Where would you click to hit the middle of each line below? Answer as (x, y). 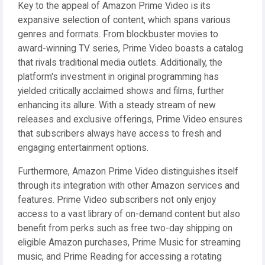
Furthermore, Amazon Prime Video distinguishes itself (128, 172)
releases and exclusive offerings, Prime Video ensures (130, 119)
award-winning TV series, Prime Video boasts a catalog (130, 49)
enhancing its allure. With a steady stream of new (117, 105)
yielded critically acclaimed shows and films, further (121, 91)
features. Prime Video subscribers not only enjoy (117, 200)
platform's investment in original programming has (118, 77)
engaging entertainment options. (83, 148)
